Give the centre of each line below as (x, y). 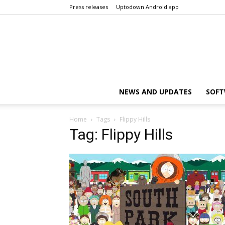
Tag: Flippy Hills (121, 134)
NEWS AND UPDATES (155, 92)
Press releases (89, 7)
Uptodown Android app (147, 7)
